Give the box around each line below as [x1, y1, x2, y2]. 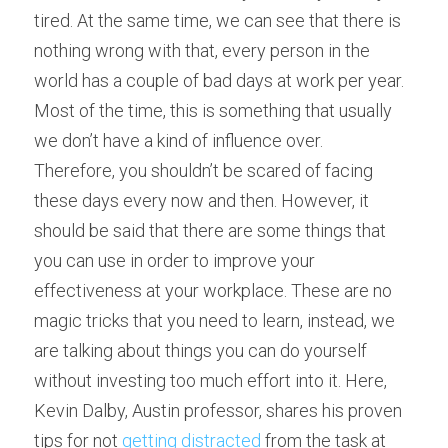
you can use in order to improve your [34, 250, 315, 271]
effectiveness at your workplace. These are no [34, 280, 392, 301]
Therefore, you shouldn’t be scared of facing [34, 160, 373, 181]
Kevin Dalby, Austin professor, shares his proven [34, 400, 402, 421]
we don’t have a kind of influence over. [34, 130, 323, 151]
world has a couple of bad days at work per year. [34, 70, 404, 91]
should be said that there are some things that [34, 220, 386, 241]
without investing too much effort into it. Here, [34, 370, 387, 391]
